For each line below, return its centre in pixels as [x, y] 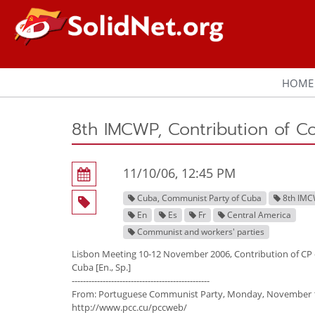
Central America [258, 214]
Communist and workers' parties [200, 231]
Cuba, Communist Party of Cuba [199, 198]
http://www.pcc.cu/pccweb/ [129, 307]
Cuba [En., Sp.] [101, 267]
